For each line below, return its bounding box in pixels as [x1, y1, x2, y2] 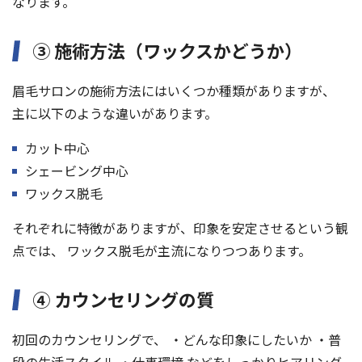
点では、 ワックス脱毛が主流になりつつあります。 [12, 241, 311, 261]
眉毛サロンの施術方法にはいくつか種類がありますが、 [12, 81, 335, 101]
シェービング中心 [25, 161, 128, 181]
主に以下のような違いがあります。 [12, 103, 217, 124]
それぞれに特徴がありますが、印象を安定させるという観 [12, 218, 348, 238]
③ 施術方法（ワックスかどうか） [32, 37, 302, 64]
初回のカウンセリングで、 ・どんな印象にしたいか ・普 [12, 330, 341, 350]
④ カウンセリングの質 [32, 286, 214, 313]
